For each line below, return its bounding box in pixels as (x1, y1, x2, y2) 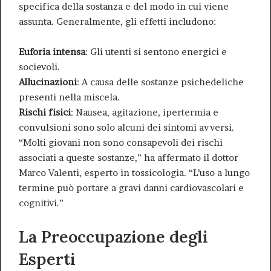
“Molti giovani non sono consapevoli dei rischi (19, 137, 223, 148)
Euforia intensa (19, 46, 85, 57)
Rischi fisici (19, 106, 71, 118)
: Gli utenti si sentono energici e (85, 46, 227, 57)
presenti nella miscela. (19, 91, 120, 103)
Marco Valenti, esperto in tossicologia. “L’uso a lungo (19, 167, 250, 178)
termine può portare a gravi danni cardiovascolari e (19, 182, 244, 194)
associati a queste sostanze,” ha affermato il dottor (19, 152, 238, 163)
